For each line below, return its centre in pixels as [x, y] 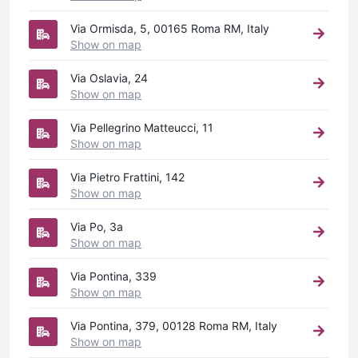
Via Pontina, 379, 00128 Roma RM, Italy [174, 325]
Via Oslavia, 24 [109, 78]
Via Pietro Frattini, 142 [127, 177]
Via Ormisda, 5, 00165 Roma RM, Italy [170, 28]
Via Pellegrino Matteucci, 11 [142, 127]
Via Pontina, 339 [113, 276]
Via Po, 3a [97, 226]
